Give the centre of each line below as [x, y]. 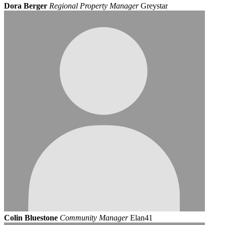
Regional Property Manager [94, 6]
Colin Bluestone [31, 217]
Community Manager [94, 217]
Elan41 [141, 217]
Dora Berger [26, 6]
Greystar [154, 6]
